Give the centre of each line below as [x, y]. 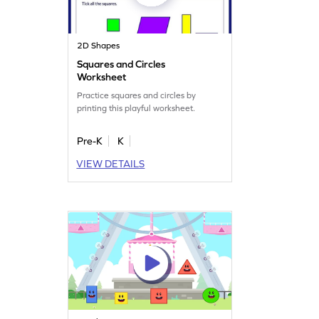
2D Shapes [99, 45]
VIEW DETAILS [111, 163]
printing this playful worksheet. [136, 108]
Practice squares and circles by [137, 95]
